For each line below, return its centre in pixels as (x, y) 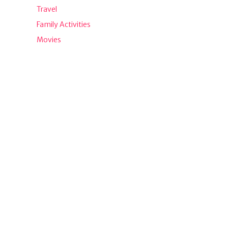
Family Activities (64, 24)
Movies (49, 39)
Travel (47, 9)
